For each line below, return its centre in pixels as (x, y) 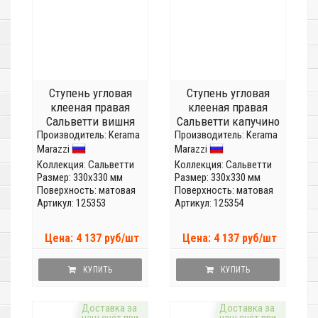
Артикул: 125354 (209, 203)
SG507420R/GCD (90, 136)
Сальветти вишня (90, 122)
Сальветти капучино (228, 122)
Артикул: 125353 (71, 203)
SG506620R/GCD (228, 136)
